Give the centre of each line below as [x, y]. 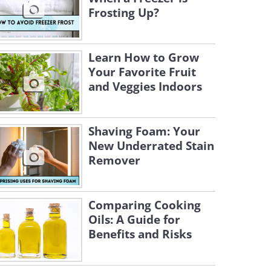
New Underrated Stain [151, 146]
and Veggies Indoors [145, 87]
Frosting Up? [124, 13]
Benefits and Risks [140, 234]
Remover [114, 160]
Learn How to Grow [144, 57]
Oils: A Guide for [134, 220]
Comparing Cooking [145, 205]
